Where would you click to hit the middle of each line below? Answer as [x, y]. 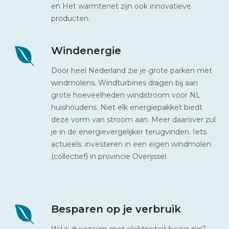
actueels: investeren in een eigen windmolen [131, 144]
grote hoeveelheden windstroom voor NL [126, 95]
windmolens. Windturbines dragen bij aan [124, 83]
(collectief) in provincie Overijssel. [109, 156]
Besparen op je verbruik [116, 209]
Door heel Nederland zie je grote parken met [132, 70]
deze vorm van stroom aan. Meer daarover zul [133, 119]
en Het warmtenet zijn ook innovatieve [121, 6]
